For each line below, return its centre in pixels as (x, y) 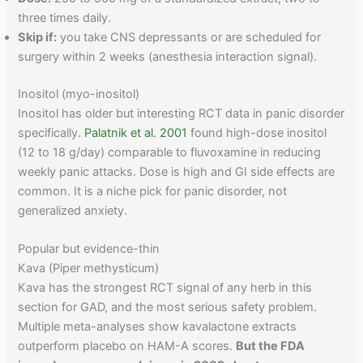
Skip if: (38, 37)
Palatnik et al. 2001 (136, 132)
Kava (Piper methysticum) (89, 269)
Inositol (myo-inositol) (79, 94)
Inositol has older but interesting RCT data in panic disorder (181, 113)
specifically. (51, 132)
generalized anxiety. (73, 210)
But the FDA (271, 346)
